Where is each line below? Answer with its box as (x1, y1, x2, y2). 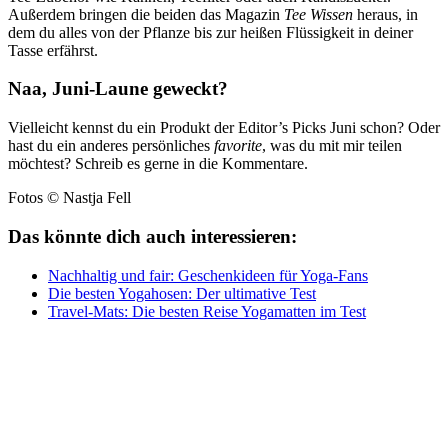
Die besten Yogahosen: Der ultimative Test (48, 284, 316, 302)
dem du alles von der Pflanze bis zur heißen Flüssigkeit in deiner (8, 23, 413, 41)
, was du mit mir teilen (262, 137, 402, 155)
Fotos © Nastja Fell (8, 189, 131, 207)
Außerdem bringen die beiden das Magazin (8, 5, 284, 23)
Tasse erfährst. (8, 41, 98, 59)
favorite (214, 137, 262, 155)
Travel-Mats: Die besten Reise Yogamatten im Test (48, 302, 366, 320)
